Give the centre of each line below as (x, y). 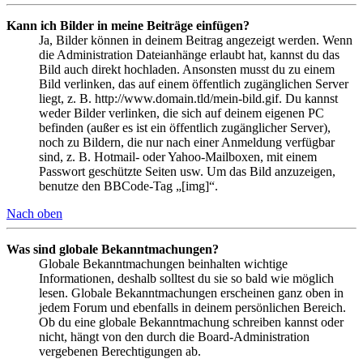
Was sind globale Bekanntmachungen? (113, 249)
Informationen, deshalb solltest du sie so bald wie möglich (186, 278)
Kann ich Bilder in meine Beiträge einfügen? (128, 25)
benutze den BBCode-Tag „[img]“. (128, 186)
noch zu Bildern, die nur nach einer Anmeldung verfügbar (187, 142)
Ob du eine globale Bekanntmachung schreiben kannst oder (191, 322)
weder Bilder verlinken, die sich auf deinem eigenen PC (181, 113)
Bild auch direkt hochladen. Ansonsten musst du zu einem (187, 69)
